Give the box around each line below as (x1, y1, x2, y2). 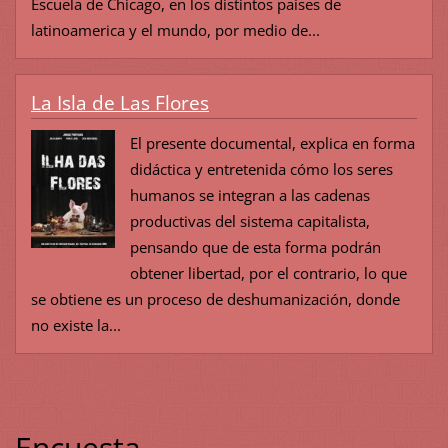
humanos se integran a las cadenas (129, 184, 370, 205)
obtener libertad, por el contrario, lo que (129, 262, 407, 283)
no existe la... (30, 314, 121, 335)
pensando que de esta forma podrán (129, 236, 381, 257)
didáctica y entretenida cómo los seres (129, 158, 393, 179)
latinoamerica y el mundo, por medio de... (30, 19, 320, 40)
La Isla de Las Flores (30, 89, 209, 116)
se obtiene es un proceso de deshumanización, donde (30, 288, 400, 309)
